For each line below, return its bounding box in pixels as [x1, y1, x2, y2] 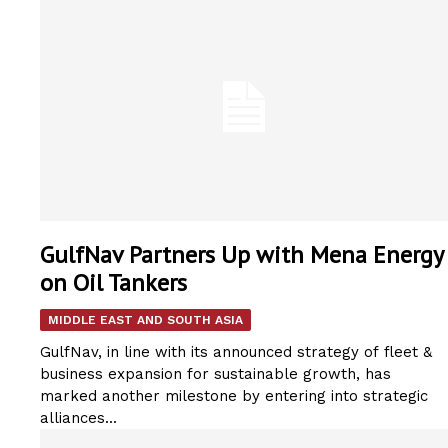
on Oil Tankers [40, 267, 187, 299]
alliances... [40, 409, 117, 428]
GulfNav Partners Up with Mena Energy [40, 239, 444, 271]
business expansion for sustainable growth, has [40, 365, 391, 384]
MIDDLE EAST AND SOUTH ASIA [48, 313, 243, 328]
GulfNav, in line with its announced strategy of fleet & [40, 343, 432, 362]
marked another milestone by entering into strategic [40, 387, 428, 406]
